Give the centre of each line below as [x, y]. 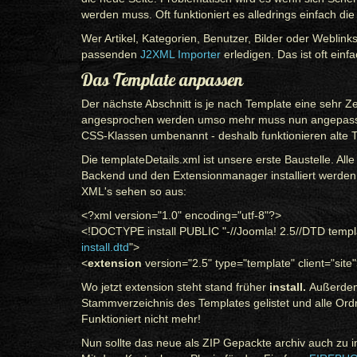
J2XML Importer [180, 54]
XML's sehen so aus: [134, 191]
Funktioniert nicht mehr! [141, 319]
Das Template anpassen [162, 80]
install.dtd [105, 247]
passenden [111, 54]
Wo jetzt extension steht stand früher [175, 287]
